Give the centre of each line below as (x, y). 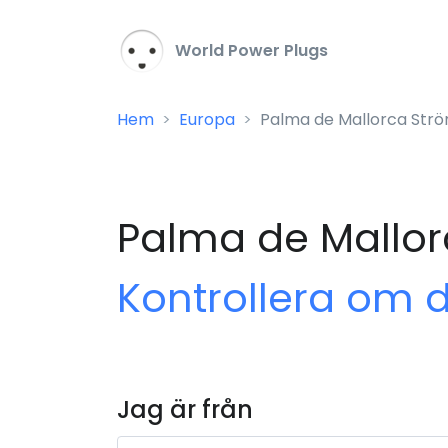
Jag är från (185, 409)
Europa (207, 119)
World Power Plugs (249, 51)
